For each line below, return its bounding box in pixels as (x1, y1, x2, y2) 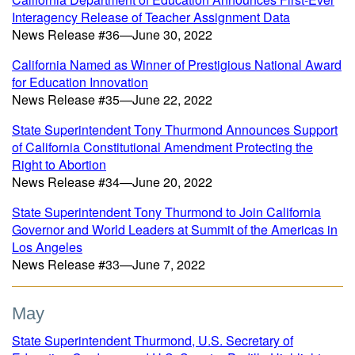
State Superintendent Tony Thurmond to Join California (12, 203, 321, 221)
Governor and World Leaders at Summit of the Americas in (12, 220, 338, 239)
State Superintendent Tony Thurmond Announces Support (12, 120, 338, 139)
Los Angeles (12, 238, 82, 256)
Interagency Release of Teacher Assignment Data (12, 8, 290, 26)
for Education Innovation (12, 73, 148, 91)
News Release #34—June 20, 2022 (12, 173, 212, 191)
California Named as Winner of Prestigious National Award (12, 55, 342, 74)
